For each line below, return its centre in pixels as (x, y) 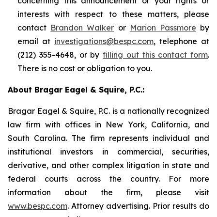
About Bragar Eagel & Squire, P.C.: (76, 90)
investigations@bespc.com (104, 41)
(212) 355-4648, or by (60, 55)
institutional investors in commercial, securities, (108, 152)
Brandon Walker (82, 28)
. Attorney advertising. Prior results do (138, 206)
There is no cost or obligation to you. (85, 68)
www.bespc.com (38, 206)
